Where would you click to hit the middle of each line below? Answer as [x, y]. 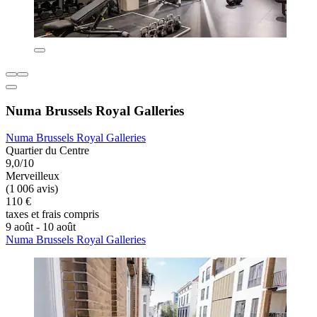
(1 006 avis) [32, 189]
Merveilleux [33, 176]
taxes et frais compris [52, 214]
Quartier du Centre [47, 151]
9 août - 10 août [41, 227]
